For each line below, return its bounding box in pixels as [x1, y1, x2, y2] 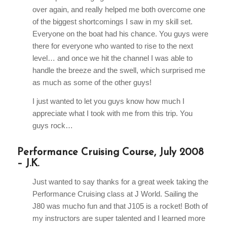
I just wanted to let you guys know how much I [32, 97, 184, 106]
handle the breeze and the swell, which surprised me [32, 66, 205, 75]
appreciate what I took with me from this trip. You [32, 109, 193, 118]
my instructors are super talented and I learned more [32, 213, 205, 222]
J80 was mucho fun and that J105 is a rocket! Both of [32, 201, 208, 210]
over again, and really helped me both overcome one [32, 5, 205, 14]
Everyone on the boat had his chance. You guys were [32, 29, 208, 39]
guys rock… [32, 121, 73, 130]
